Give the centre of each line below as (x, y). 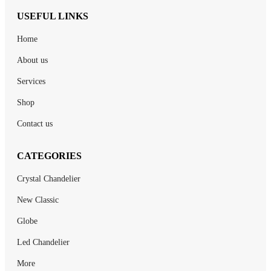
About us (32, 60)
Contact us (35, 123)
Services (31, 81)
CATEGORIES (49, 155)
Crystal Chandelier (49, 178)
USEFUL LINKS (53, 16)
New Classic (38, 200)
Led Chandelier (43, 242)
